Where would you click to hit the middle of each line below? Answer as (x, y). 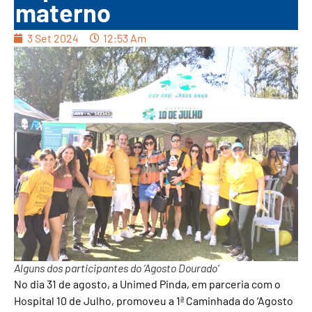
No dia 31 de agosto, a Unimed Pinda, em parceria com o (147, 284)
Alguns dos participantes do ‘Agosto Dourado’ (116, 268)
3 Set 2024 (53, 38)
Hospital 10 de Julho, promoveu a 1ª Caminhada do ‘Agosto (154, 301)
